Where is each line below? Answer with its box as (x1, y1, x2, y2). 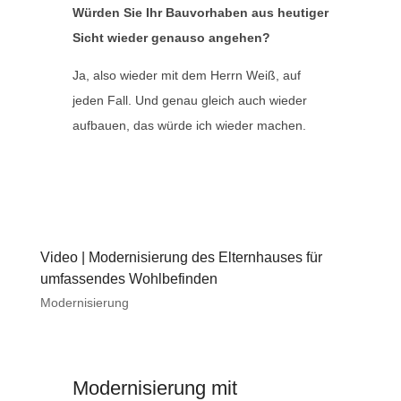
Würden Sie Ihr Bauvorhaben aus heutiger (72, 5, 328, 21)
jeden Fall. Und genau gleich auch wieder (72, 93, 307, 108)
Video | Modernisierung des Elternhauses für (39, 250, 322, 266)
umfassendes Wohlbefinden (39, 271, 218, 287)
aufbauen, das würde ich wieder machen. (72, 118, 306, 133)
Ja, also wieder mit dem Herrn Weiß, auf (72, 68, 301, 83)
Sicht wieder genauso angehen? (72, 30, 270, 46)
